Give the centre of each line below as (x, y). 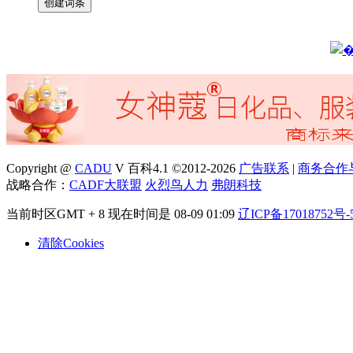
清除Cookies (71, 243)
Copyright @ (41, 168)
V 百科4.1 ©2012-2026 (175, 168)
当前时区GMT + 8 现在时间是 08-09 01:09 (122, 214)
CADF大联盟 (106, 185)
